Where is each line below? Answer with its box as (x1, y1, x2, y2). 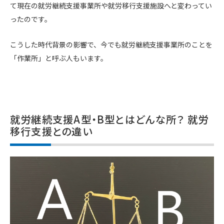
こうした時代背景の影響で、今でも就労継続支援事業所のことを (10, 39, 212, 50)
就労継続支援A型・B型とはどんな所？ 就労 (10, 111, 209, 127)
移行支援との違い (10, 123, 92, 139)
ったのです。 (10, 14, 51, 24)
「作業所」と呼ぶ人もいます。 (10, 53, 107, 63)
